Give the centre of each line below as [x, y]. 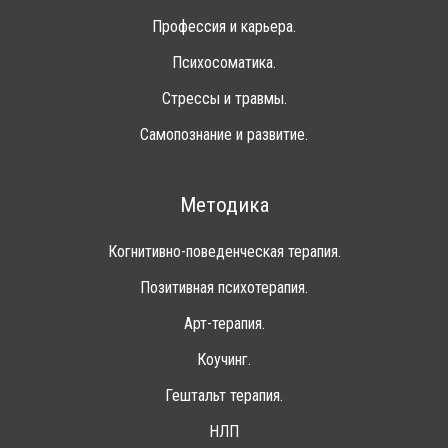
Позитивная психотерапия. [224, 288]
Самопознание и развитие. [224, 135]
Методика [224, 205]
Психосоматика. [224, 63]
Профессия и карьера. [224, 27]
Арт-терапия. [224, 324]
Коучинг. [224, 360]
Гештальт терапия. [224, 396]
